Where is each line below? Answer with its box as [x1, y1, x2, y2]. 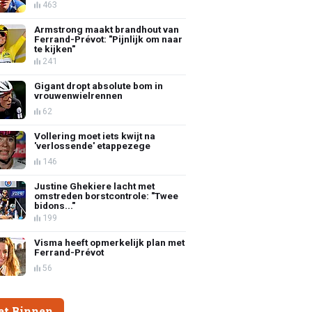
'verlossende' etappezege [34, 139, 151, 151]
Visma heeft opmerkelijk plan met [34, 236, 185, 248]
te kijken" [34, 42, 76, 54]
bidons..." [34, 199, 76, 211]
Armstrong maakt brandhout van [34, 23, 180, 35]
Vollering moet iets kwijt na [34, 130, 156, 141]
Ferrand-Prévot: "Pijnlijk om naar [34, 33, 183, 45]
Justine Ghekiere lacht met [34, 180, 155, 192]
